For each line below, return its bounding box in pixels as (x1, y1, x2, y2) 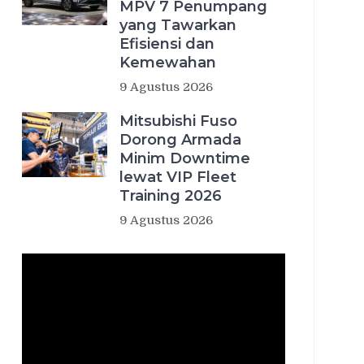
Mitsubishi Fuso (119, 111, 237, 130)
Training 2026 (119, 186, 222, 205)
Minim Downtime (119, 149, 250, 167)
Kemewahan (119, 53, 216, 71)
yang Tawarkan (119, 15, 236, 34)
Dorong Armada (119, 130, 241, 149)
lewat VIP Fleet (119, 167, 236, 186)
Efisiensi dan (119, 34, 214, 53)
